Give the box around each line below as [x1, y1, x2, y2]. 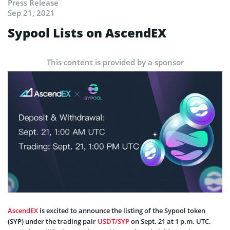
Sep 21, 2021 [8, 7, 55, 18]
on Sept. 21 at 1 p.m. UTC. [129, 216, 211, 226]
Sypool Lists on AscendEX [8, 24, 166, 41]
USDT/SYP [98, 216, 129, 226]
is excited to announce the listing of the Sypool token [38, 205, 205, 215]
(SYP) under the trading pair [8, 216, 98, 226]
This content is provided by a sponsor [46, 56, 184, 67]
